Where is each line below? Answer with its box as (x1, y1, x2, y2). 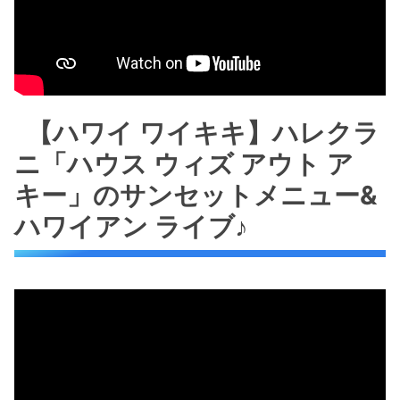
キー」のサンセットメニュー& (14, 179, 377, 212)
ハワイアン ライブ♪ (14, 211, 248, 243)
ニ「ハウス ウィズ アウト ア (14, 148, 354, 180)
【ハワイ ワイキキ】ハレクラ (27, 117, 380, 149)
